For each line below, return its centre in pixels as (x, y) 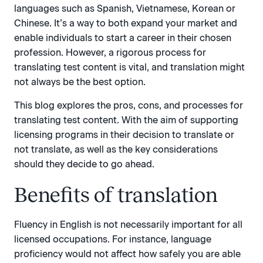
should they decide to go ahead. (84, 164)
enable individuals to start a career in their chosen (123, 38)
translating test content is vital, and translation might (129, 68)
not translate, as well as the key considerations (116, 149)
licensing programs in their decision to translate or (124, 134)
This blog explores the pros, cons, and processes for (129, 105)
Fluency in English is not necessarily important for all (128, 224)
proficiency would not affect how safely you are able (127, 254)
